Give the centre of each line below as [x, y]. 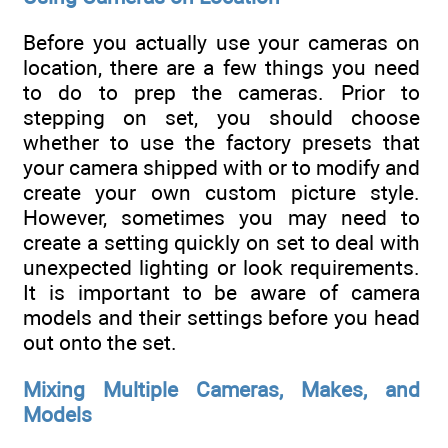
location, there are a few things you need [221, 68]
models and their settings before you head [221, 318]
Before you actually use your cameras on [221, 43]
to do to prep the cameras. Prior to [221, 93]
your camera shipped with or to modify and [221, 168]
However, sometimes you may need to [221, 218]
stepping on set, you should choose [221, 118]
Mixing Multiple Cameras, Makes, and [221, 389]
